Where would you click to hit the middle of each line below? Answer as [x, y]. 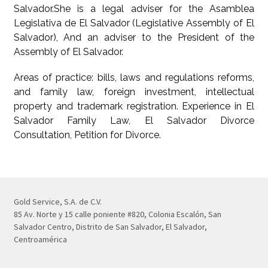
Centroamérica [40, 240]
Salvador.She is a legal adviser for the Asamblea [134, 8]
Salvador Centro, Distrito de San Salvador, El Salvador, [110, 227]
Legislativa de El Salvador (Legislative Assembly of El [134, 23]
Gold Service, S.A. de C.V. [57, 202]
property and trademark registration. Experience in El [134, 106]
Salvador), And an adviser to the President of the [134, 37]
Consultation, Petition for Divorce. [87, 135]
